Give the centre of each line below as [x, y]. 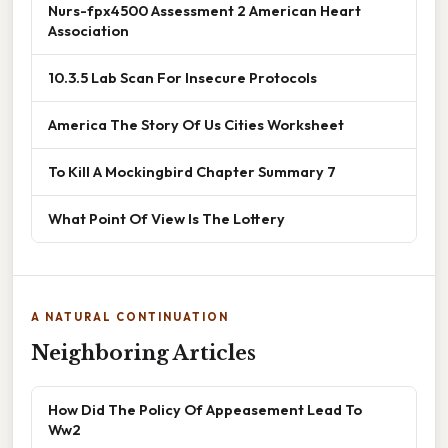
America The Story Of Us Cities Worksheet [196, 125]
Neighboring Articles [143, 353]
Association [88, 31]
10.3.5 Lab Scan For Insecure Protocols [182, 78]
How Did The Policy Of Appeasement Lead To [205, 410]
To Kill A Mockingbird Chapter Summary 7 [192, 172]
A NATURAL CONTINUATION [130, 317]
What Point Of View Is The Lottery [166, 219]
